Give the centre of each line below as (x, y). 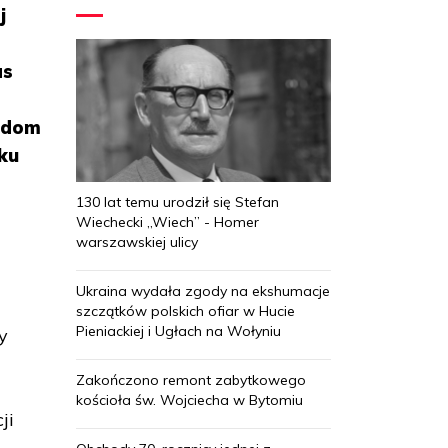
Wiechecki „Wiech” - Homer (167, 221)
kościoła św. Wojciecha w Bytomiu (189, 399)
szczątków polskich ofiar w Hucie (185, 310)
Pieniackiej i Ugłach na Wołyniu (178, 330)
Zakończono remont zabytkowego (191, 379)
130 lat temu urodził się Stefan (177, 201)
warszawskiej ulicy (137, 241)
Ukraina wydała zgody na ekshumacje (203, 290)
